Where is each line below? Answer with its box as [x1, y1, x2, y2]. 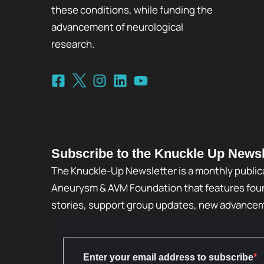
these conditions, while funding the [51, 2, 213, 16]
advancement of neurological [51, 19, 183, 34]
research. [51, 37, 94, 51]
